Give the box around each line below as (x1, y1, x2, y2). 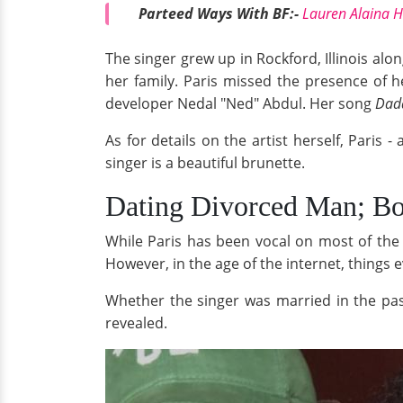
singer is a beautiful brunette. (105, 153, 305, 174)
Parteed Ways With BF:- (139, 3, 302, 23)
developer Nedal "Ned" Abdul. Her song (105, 94, 375, 114)
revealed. (105, 313, 171, 334)
